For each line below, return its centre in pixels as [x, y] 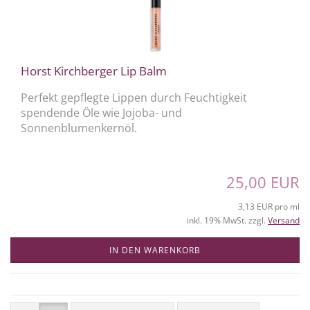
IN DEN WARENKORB [155, 250]
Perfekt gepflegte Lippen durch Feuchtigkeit [134, 97]
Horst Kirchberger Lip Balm [94, 71]
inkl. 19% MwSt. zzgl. [227, 220]
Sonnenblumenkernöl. [79, 128]
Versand [284, 220]
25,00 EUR [263, 182]
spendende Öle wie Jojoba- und [101, 112]
